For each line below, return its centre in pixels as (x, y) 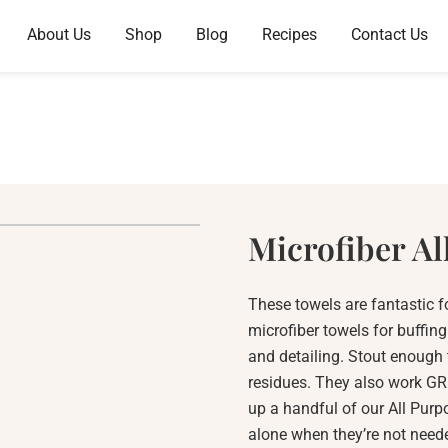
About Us (58, 34)
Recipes (289, 34)
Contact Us (389, 34)
